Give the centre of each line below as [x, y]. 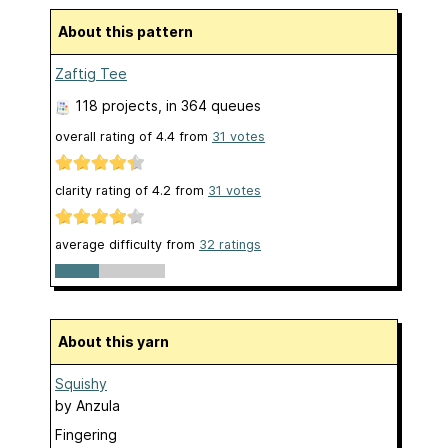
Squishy [81, 384]
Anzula [98, 406]
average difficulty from [127, 245]
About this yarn [118, 342]
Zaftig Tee [91, 73]
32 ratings [230, 245]
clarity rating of [103, 190]
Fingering [86, 435]
